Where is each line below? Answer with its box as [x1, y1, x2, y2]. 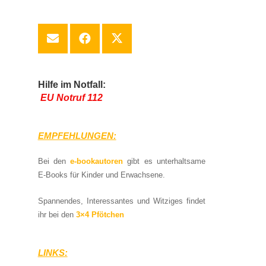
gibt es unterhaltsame [127, 156, 206, 166]
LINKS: [37, 248, 68, 258]
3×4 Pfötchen [73, 210, 124, 219]
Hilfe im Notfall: [37, 79, 106, 90]
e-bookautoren [65, 156, 128, 166]
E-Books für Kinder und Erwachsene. [37, 170, 165, 179]
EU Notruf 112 [37, 92, 103, 103]
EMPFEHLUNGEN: [37, 131, 116, 141]
